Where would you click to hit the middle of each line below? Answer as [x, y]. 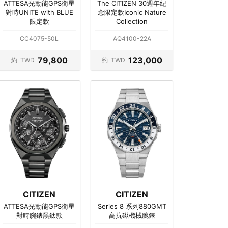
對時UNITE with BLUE [39, 12]
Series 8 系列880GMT [132, 206]
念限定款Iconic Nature [132, 12]
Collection [132, 21]
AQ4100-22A [132, 39]
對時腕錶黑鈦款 [39, 216]
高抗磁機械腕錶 [132, 216]
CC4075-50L [39, 39]
